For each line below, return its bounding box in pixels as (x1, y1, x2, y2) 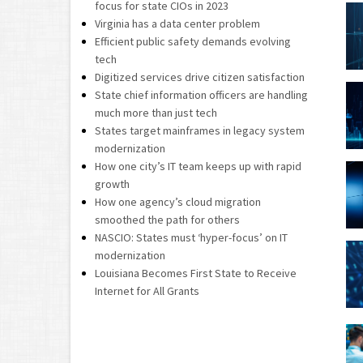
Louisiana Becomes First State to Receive (95, 266, 297, 280)
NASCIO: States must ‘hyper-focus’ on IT (95, 230, 288, 245)
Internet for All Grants (95, 284, 199, 298)
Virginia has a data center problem (95, 16, 260, 31)
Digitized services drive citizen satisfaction (95, 70, 305, 84)
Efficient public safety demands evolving (95, 34, 291, 49)
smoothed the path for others (95, 212, 240, 227)
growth (95, 177, 130, 191)
